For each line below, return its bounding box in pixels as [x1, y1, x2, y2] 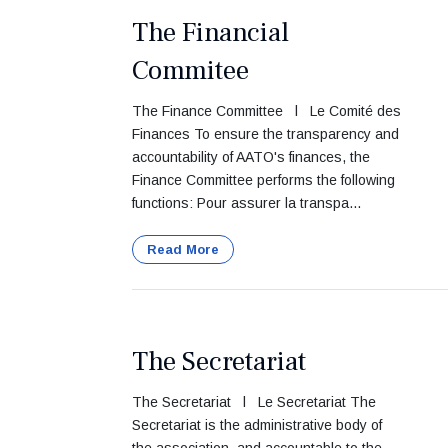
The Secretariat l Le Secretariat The [132, 394, 376, 410]
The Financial [132, 15, 289, 50]
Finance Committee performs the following [132, 172, 395, 188]
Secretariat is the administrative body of [132, 417, 382, 433]
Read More [147, 242, 219, 257]
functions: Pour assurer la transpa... [132, 195, 361, 211]
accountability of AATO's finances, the [132, 149, 370, 165]
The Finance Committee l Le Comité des [132, 103, 401, 119]
